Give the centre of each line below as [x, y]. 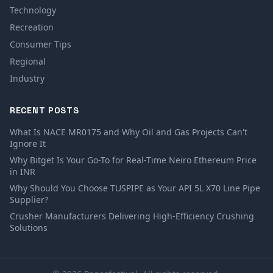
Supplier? [29, 200]
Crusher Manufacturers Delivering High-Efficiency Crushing [132, 216]
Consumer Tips [41, 44]
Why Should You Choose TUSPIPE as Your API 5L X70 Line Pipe [135, 188]
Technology [33, 10]
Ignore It [28, 144]
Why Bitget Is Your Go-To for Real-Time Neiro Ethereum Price [133, 160]
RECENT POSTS [44, 110]
